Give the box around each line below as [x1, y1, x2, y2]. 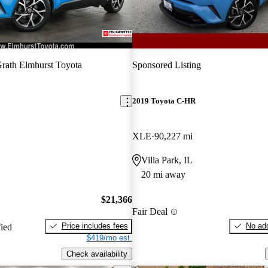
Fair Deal [132, 206, 167, 217]
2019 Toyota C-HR [132, 96, 196, 106]
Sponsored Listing [132, 59, 201, 70]
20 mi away [141, 169, 185, 180]
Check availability [66, 249, 127, 258]
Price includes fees [61, 221, 128, 230]
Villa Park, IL [141, 155, 193, 166]
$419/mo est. [86, 233, 132, 242]
